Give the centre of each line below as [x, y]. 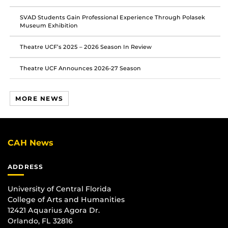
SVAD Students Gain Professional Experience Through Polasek [112, 18]
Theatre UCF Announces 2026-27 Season [80, 68]
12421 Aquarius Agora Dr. [54, 210]
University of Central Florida [60, 189]
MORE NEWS [39, 99]
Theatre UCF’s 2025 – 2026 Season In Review [86, 47]
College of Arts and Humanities [66, 199]
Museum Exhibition [49, 26]
